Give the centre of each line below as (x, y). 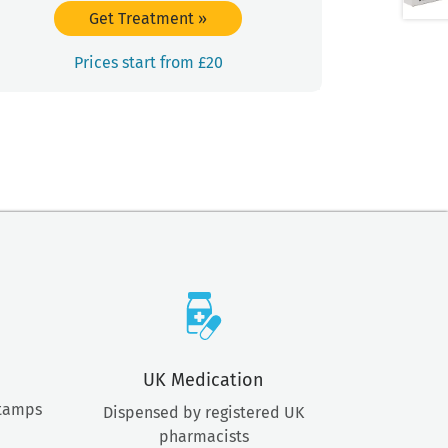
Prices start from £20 (148, 63)
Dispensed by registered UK (203, 413)
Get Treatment (143, 18)
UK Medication (203, 380)
